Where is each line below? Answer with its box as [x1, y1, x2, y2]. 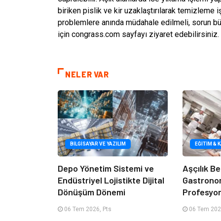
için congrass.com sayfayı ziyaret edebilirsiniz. [58, 30, 219, 39]
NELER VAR [65, 70, 109, 79]
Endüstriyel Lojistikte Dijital [58, 174, 164, 185]
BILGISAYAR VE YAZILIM [70, 141, 126, 147]
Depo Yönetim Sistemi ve [58, 162, 154, 174]
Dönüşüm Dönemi [58, 186, 125, 197]
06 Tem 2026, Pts [63, 205, 111, 213]
